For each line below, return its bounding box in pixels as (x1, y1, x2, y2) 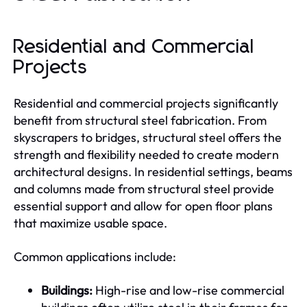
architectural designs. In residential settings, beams (14, 164, 293, 180)
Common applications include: (14, 249, 176, 265)
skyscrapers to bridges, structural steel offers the (14, 130, 282, 145)
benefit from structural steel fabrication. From (14, 112, 267, 128)
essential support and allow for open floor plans (14, 198, 273, 214)
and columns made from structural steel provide (14, 181, 274, 197)
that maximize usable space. (14, 215, 167, 231)
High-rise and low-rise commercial (93, 282, 284, 298)
